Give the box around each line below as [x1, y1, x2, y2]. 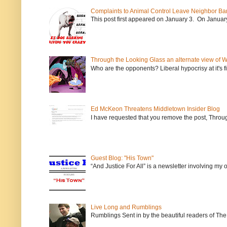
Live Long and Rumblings [90, 203, 162, 211]
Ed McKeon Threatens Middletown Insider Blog [90, 105, 220, 113]
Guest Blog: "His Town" [90, 155, 154, 162]
